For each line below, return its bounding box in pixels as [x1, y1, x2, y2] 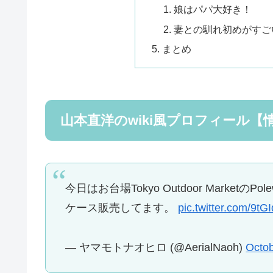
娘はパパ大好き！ [174, 4, 252, 15]
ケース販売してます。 [65, 202, 179, 214]
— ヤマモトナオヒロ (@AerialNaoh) [65, 241, 246, 253]
